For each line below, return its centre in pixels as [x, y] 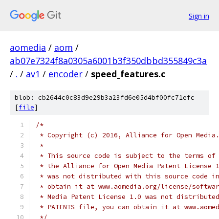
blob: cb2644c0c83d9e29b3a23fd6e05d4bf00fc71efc [105, 98]
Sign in [199, 16]
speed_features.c [128, 74]
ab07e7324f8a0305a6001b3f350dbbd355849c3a [108, 61]
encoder [66, 74]
